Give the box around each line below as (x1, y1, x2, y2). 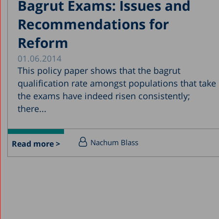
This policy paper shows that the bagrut (17, 64, 180, 76)
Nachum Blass (90, 137, 138, 147)
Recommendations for (17, 14, 169, 33)
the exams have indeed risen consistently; (17, 89, 190, 102)
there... (17, 102, 46, 114)
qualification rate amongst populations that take (17, 77, 216, 89)
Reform (17, 33, 68, 52)
